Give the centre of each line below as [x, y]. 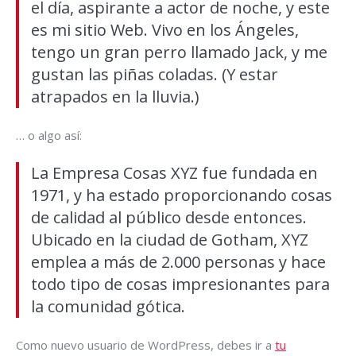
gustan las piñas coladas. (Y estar [155, 74]
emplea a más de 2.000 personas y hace [178, 262]
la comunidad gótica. [108, 306]
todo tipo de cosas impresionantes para [180, 284]
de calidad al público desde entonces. [169, 217]
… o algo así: [49, 135]
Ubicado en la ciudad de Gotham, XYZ [170, 240]
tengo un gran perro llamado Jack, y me [179, 52]
